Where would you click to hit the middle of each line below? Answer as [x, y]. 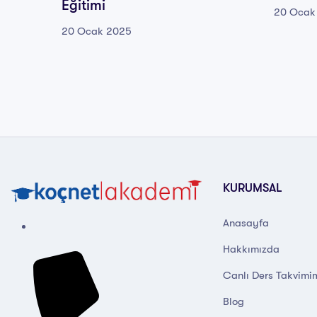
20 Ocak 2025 [97, 31]
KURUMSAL [253, 188]
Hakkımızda [251, 249]
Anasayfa [246, 223]
